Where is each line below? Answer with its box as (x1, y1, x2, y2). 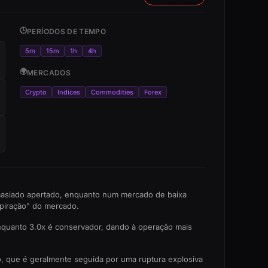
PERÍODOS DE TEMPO (27, 27, 106, 36)
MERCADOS (27, 68, 71, 77)
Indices (57, 88, 80, 96)
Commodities (90, 88, 133, 96)
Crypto (25, 88, 47, 96)
